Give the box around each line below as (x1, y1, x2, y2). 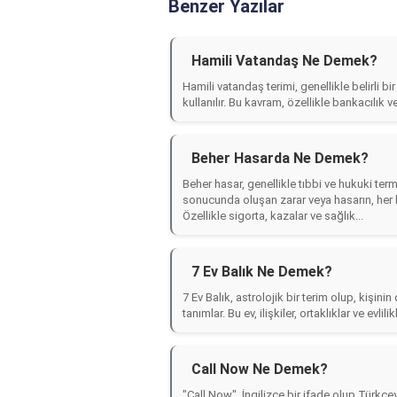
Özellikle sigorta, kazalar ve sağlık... (183, 209, 363, 222)
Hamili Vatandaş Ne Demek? (191, 52, 378, 69)
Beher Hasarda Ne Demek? (191, 150, 369, 167)
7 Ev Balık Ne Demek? (191, 263, 332, 280)
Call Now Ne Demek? (191, 361, 328, 378)
